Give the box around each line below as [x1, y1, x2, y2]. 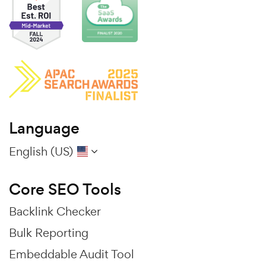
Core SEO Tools [9, 179, 121, 201]
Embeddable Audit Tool [9, 246, 134, 262]
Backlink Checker [9, 204, 101, 220]
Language [9, 118, 80, 140]
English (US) [9, 144, 73, 160]
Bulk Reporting [9, 225, 88, 241]
